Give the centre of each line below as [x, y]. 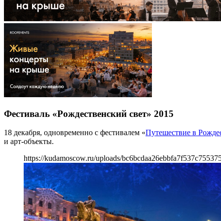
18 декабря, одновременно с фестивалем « [75, 133]
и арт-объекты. [29, 142]
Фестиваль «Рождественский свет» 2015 [89, 113]
